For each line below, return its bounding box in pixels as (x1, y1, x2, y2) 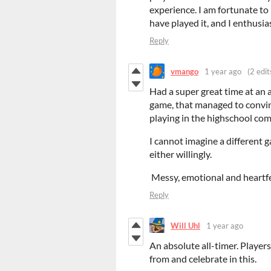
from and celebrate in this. (149, 253, 256, 265)
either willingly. (149, 148, 212, 160)
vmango (171, 66, 198, 76)
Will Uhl (171, 220, 200, 230)
